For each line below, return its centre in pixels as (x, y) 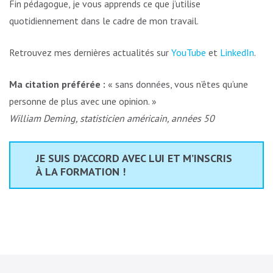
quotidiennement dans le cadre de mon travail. (104, 20)
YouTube (189, 52)
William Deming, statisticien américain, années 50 (112, 118)
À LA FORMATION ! (81, 171)
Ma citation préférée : (57, 84)
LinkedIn (237, 52)
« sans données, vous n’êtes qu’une (177, 84)
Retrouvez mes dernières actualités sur (90, 52)
